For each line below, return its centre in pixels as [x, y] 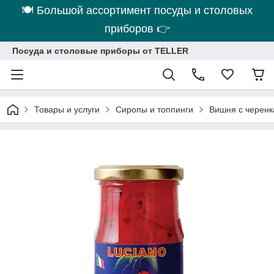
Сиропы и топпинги [154, 109]
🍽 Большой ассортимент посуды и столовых [137, 10]
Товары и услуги [67, 109]
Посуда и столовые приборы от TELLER [100, 51]
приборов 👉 [137, 29]
